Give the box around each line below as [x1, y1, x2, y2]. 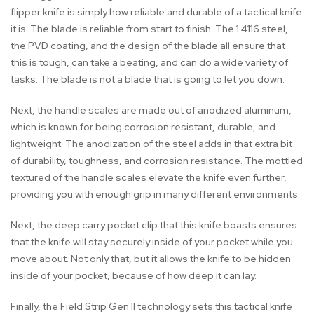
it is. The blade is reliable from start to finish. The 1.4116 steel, [11, 22, 288, 36]
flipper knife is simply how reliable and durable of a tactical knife [11, 6, 302, 19]
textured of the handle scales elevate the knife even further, [11, 171, 287, 184]
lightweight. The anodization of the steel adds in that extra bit [11, 137, 292, 151]
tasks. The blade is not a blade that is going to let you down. [11, 73, 285, 86]
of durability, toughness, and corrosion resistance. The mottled [11, 154, 303, 168]
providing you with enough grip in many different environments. [11, 188, 300, 201]
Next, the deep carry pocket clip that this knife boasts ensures [11, 219, 297, 232]
